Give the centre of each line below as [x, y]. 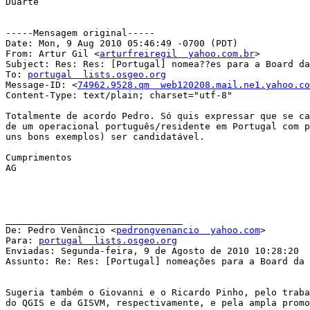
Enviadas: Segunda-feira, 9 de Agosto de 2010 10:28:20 [152, 251]
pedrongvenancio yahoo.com [188, 230]
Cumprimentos [39, 158]
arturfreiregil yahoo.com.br [177, 54]
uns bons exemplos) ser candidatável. [105, 137]
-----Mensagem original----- [80, 33]
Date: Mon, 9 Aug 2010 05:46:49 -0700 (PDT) [122, 44]
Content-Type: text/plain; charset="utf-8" [119, 95]
